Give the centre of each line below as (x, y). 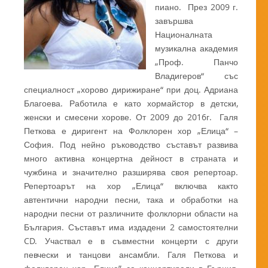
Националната (184, 35)
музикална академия (197, 48)
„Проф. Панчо (197, 62)
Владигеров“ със (197, 76)
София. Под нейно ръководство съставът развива (131, 145)
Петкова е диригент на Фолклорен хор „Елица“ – (131, 131)
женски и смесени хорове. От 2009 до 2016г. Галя (131, 117)
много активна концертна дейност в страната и (131, 159)
